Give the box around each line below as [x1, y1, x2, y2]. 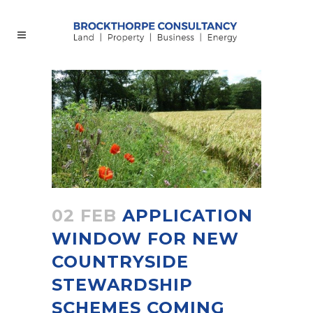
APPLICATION [117, 205, 253, 226]
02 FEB [52, 205, 117, 226]
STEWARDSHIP [52, 274, 193, 295]
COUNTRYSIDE [52, 251, 189, 272]
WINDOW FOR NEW [52, 228, 239, 249]
